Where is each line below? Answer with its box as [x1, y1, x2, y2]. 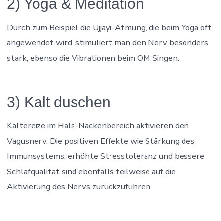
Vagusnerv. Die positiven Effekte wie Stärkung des [6, 135, 194, 147]
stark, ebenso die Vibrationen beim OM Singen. [6, 52, 179, 64]
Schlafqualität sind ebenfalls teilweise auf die [6, 166, 176, 178]
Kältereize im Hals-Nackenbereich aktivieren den [6, 120, 189, 132]
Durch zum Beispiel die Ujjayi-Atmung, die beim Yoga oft [6, 22, 212, 34]
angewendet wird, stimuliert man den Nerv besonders [6, 37, 208, 49]
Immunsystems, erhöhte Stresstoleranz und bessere [6, 150, 204, 162]
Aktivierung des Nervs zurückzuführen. [6, 181, 152, 193]
